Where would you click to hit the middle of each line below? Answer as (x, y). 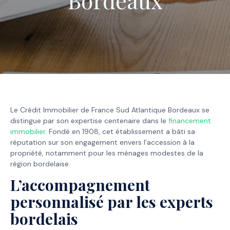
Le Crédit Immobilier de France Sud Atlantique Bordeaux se (110, 110)
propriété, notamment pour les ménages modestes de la (107, 153)
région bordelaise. (40, 164)
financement (190, 120)
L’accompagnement (80, 185)
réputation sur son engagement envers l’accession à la (102, 142)
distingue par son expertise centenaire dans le (89, 120)
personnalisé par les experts (112, 202)
